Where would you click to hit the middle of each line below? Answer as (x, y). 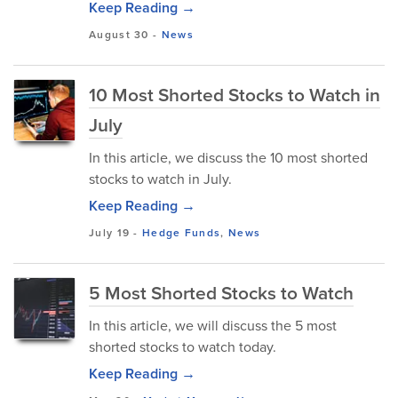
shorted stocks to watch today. (183, 346)
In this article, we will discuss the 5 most (213, 325)
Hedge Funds (182, 232)
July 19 (110, 232)
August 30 (119, 34)
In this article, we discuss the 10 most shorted (228, 157)
